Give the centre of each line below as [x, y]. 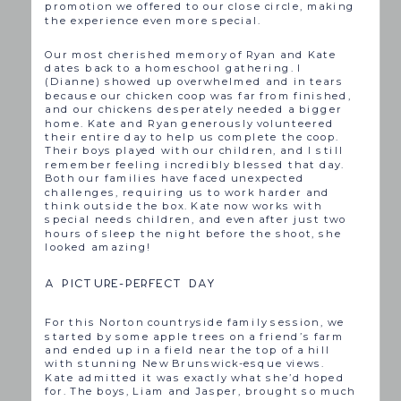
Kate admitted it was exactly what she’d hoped [195, 377]
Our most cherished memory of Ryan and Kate [191, 54]
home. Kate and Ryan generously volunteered [190, 123]
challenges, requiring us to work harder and [188, 192]
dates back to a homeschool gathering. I [174, 68]
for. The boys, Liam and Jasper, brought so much [200, 392]
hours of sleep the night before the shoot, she [194, 233]
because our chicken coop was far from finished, [199, 95]
